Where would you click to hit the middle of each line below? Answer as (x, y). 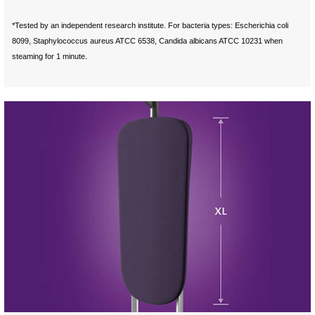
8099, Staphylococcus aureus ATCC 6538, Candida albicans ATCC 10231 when (148, 40)
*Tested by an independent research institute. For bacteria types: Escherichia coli (150, 25)
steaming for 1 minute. (50, 56)
